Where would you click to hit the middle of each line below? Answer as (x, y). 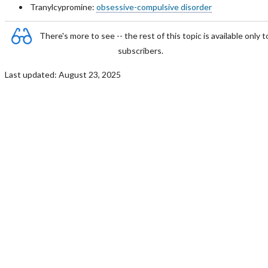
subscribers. (141, 51)
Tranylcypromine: (63, 7)
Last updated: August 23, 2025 (63, 74)
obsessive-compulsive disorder (154, 7)
